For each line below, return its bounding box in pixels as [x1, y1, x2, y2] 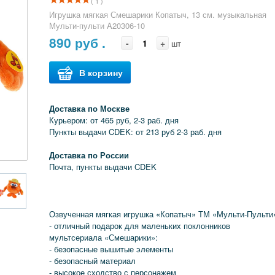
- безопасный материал [49, 255, 136, 266]
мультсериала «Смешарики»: [49, 231, 158, 243]
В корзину [79, 66, 123, 79]
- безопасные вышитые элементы [49, 243, 174, 255]
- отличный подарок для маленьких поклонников [49, 220, 231, 231]
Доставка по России [49, 149, 130, 161]
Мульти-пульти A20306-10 [49, 20, 145, 31]
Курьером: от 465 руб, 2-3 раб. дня [49, 114, 179, 126]
